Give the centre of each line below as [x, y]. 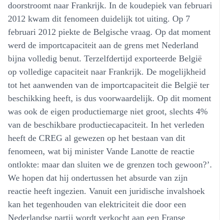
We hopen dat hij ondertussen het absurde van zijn [98, 178]
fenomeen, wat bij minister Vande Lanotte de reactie [101, 151]
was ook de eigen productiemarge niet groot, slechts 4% [108, 111]
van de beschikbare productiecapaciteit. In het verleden [106, 124]
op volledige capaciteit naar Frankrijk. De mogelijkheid [107, 71]
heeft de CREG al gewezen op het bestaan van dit [96, 138]
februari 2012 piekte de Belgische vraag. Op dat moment [109, 32]
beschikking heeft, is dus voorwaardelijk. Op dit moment [110, 98]
